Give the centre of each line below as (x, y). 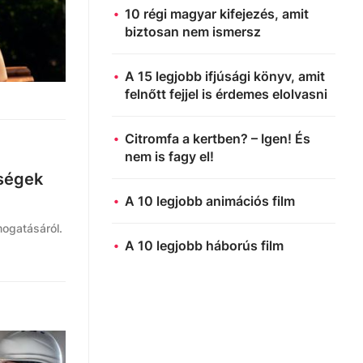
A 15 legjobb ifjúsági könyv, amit (225, 76)
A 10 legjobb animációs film (210, 201)
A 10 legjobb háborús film (204, 245)
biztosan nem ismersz (193, 31)
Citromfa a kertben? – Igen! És (218, 138)
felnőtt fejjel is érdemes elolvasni (226, 94)
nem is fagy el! (169, 156)
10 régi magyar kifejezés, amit (217, 13)
